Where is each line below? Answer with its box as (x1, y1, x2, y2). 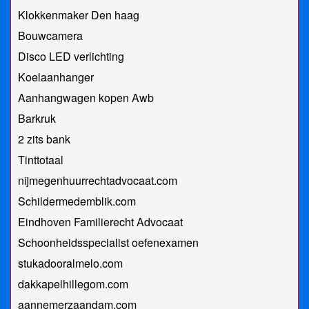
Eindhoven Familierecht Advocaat (18, 214, 183, 230)
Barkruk (18, 110, 56, 127)
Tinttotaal (18, 152, 63, 168)
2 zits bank (18, 131, 70, 148)
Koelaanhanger (18, 69, 94, 86)
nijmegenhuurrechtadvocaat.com (18, 172, 177, 189)
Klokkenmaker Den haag (18, 7, 139, 23)
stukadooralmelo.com (18, 255, 123, 272)
